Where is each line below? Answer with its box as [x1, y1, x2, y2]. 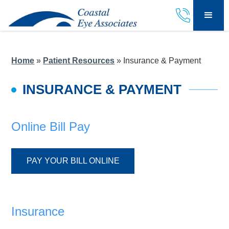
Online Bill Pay [11, 120, 90, 133]
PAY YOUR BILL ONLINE [26, 156, 120, 165]
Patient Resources [43, 56, 115, 65]
